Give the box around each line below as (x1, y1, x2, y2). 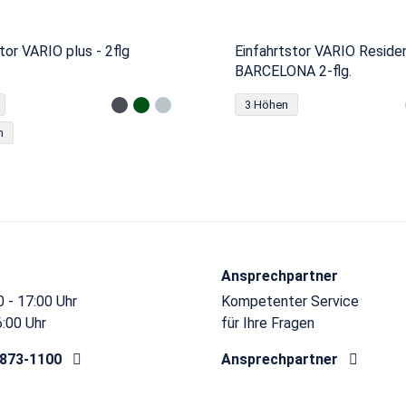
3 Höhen (245, 98, 288, 111)
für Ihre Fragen (221, 314, 314, 332)
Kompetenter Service (221, 293, 359, 310)
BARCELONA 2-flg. (235, 63, 352, 80)
